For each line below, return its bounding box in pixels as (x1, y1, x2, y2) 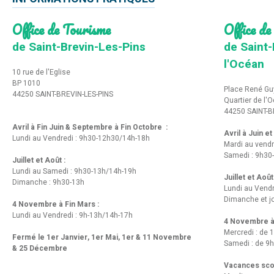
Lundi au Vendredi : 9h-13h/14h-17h (12, 209, 133, 221)
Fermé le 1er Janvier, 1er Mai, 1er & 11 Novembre (12, 231, 191, 243)
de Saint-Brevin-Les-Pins (12, 38, 146, 56)
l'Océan (224, 55, 264, 73)
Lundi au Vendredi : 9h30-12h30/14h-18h (12, 132, 150, 144)
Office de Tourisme (12, 18, 111, 40)
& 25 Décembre (12, 242, 67, 254)
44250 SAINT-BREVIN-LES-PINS (12, 88, 113, 100)
